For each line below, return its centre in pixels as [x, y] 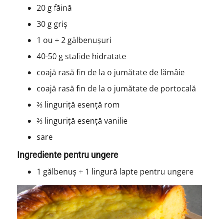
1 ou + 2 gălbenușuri [75, 40]
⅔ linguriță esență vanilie [83, 120]
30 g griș [52, 24]
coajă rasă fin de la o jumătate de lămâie [111, 72]
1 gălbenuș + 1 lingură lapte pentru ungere [115, 171]
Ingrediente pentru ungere [67, 154]
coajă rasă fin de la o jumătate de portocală [117, 88]
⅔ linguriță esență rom [78, 104]
